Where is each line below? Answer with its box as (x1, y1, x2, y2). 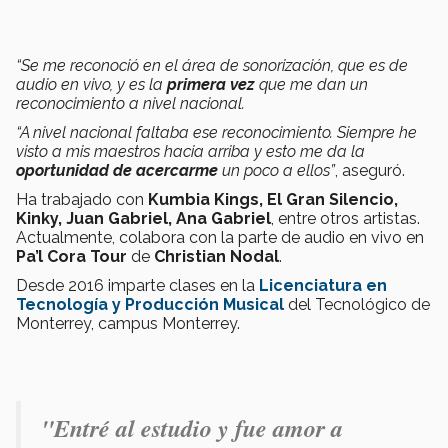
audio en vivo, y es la (16, 74, 167, 94)
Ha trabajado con (16, 189, 148, 209)
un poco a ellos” (222, 160, 335, 180)
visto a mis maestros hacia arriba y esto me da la (16, 141, 365, 161)
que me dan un (259, 74, 368, 94)
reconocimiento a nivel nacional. (16, 93, 245, 113)
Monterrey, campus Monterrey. (16, 313, 240, 333)
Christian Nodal (154, 246, 279, 266)
